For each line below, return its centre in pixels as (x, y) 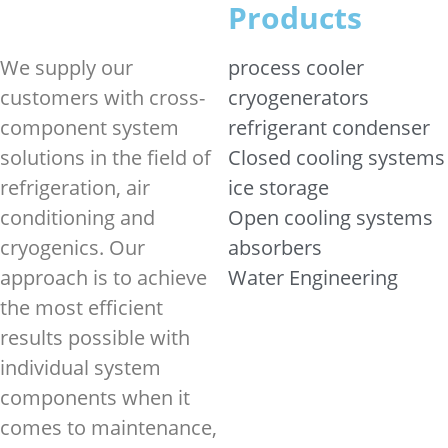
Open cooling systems (330, 217)
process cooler (296, 67)
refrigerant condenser (329, 127)
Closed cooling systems (336, 157)
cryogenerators (298, 97)
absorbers (275, 247)
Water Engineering (313, 277)
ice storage (278, 187)
